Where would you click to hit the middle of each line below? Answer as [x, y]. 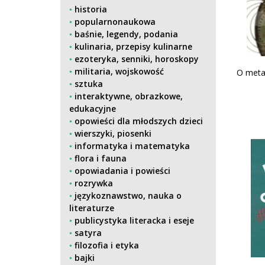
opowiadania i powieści [122, 171]
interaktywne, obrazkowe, [129, 96]
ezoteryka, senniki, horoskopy [137, 59]
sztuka [89, 84]
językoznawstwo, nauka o [128, 195]
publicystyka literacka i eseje [134, 220]
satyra [88, 233]
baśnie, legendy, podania [126, 34]
